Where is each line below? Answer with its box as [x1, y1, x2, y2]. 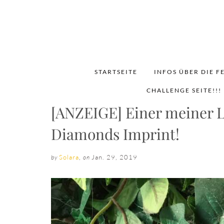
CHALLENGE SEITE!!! [146, 86, 221, 94]
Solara [59, 153, 79, 161]
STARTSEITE [94, 68, 137, 75]
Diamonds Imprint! [51, 124, 179, 144]
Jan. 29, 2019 [91, 153, 137, 161]
